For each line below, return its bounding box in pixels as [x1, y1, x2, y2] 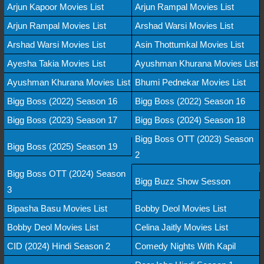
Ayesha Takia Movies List [7, 58, 105, 68]
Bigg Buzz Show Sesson [135, 176, 230, 187]
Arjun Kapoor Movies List [7, 1, 104, 12]
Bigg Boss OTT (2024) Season [7, 168, 126, 179]
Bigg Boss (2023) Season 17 [7, 114, 117, 125]
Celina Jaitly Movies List [135, 222, 228, 232]
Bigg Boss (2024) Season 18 [135, 114, 245, 125]
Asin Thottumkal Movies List [135, 39, 244, 49]
